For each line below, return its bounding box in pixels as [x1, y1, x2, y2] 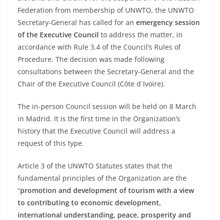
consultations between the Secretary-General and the [18, 67, 194, 77]
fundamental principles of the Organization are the [18, 173, 187, 183]
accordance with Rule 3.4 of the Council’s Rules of [18, 42, 181, 52]
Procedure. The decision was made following [18, 55, 165, 64]
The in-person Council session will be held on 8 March [18, 102, 196, 111]
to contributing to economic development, [18, 198, 161, 208]
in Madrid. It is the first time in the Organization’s [18, 114, 180, 124]
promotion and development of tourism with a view [20, 186, 194, 195]
